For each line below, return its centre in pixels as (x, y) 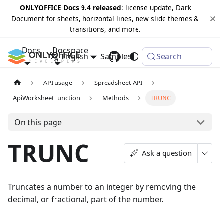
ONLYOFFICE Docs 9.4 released (70, 8)
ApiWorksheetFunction (47, 98)
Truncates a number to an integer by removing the (102, 187)
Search (169, 56)
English (75, 56)
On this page (38, 122)
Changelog (164, 56)
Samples (116, 56)
